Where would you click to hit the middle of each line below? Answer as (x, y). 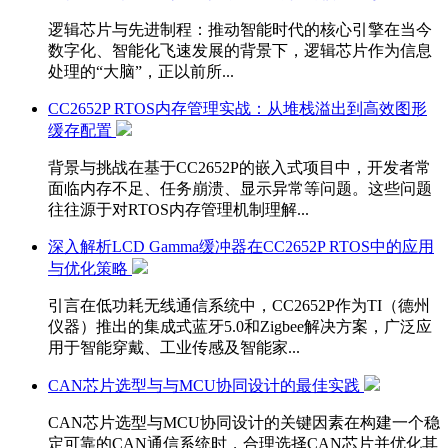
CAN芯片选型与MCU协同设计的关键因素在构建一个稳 (244, 422)
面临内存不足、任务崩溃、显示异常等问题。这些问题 (240, 188)
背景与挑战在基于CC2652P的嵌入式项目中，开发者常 (239, 167)
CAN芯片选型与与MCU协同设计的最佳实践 (206, 385)
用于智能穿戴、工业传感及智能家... (174, 347)
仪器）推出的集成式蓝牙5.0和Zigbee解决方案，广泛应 (240, 326)
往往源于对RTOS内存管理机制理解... (178, 209)
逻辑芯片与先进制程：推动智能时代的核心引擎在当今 (240, 29)
